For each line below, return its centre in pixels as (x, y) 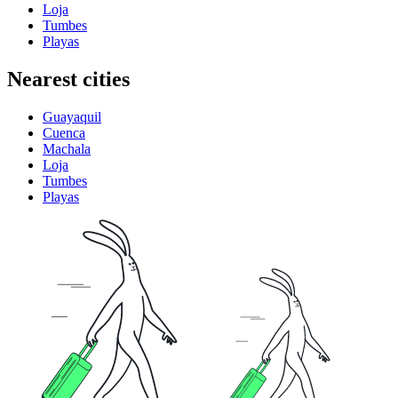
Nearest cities (68, 80)
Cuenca (64, 133)
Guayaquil (72, 117)
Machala (67, 149)
